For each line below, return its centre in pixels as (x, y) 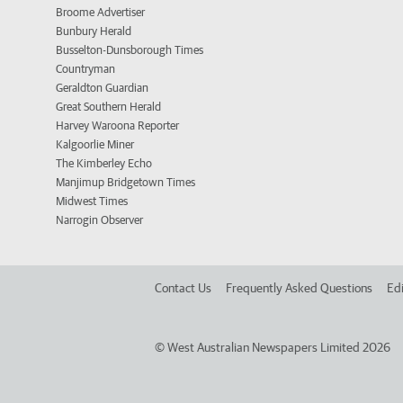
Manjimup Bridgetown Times (125, 183)
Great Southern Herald (108, 107)
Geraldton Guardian (102, 88)
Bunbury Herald (94, 31)
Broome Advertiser (100, 13)
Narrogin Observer (99, 220)
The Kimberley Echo (104, 164)
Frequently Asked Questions (299, 288)
